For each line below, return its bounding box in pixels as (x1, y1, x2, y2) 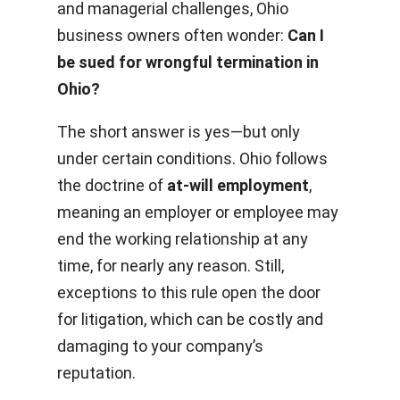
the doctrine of (57, 176, 167, 195)
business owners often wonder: (57, 26, 287, 45)
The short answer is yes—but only (57, 122, 300, 141)
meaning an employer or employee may (57, 203, 338, 221)
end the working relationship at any (57, 229, 308, 248)
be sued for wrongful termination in (57, 53, 319, 71)
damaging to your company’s (57, 337, 263, 355)
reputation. (57, 363, 136, 382)
